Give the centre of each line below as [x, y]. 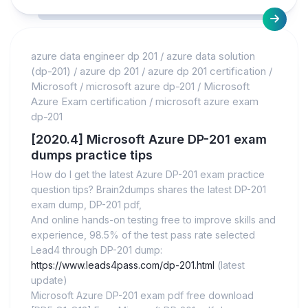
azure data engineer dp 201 [94, 56]
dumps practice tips [92, 155]
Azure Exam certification [89, 102]
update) [49, 280]
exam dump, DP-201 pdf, [86, 205]
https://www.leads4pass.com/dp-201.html [123, 265]
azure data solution [211, 56]
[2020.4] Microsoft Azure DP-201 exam [149, 140]
